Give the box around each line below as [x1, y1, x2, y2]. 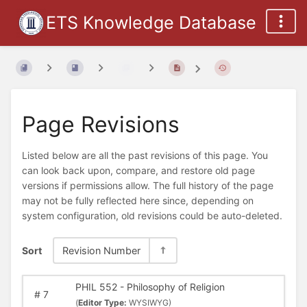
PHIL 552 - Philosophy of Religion [75, 281, 225, 293]
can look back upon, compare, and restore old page [22, 164, 255, 177]
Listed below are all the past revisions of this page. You [22, 149, 268, 162]
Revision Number [62, 244, 140, 256]
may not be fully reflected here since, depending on [22, 195, 254, 207]
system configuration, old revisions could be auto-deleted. [22, 210, 282, 222]
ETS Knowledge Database [46, 12, 256, 33]
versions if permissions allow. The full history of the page [22, 180, 273, 192]
